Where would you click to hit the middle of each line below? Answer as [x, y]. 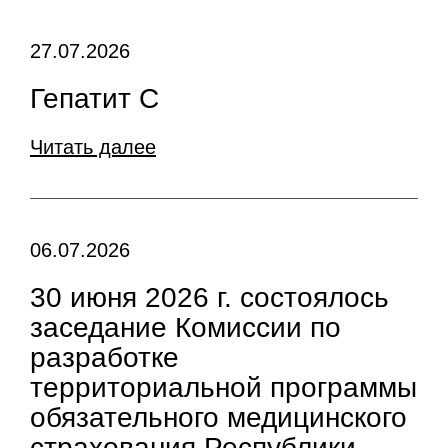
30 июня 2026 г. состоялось [209, 297]
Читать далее [93, 147]
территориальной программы [223, 387]
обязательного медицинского [218, 417]
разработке [104, 357]
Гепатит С [94, 98]
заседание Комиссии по [185, 327]
